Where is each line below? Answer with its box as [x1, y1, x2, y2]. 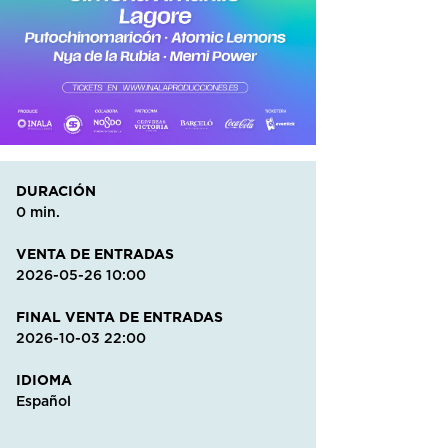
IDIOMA [16, 371, 72, 388]
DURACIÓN [16, 182, 96, 199]
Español [16, 394, 71, 409]
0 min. [16, 205, 60, 220]
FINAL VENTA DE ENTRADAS [16, 308, 223, 325]
